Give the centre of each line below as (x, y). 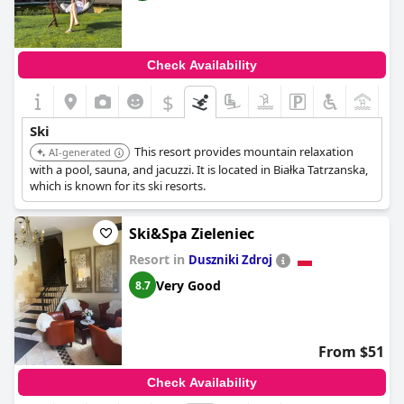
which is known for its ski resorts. (118, 186)
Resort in (159, 260)
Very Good (188, 285)
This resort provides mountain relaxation (244, 152)
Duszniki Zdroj (230, 260)
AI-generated (80, 152)
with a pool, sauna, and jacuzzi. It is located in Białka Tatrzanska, (199, 170)
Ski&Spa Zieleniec (192, 234)
